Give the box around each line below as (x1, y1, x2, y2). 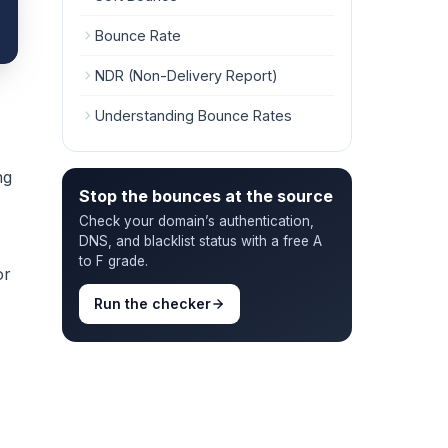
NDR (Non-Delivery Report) (95, 66, 278, 84)
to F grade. (79, 252, 148, 269)
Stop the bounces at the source (79, 185, 333, 206)
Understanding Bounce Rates (95, 106, 292, 124)
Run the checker (94, 294, 211, 312)
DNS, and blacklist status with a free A (79, 232, 322, 249)
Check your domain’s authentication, (79, 212, 314, 229)
